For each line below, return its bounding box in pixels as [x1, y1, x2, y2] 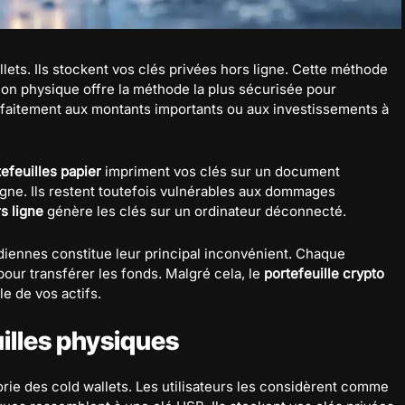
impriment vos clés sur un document [101, 162, 340, 180]
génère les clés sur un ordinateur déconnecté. [43, 202, 346, 220]
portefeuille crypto [264, 264, 384, 282]
